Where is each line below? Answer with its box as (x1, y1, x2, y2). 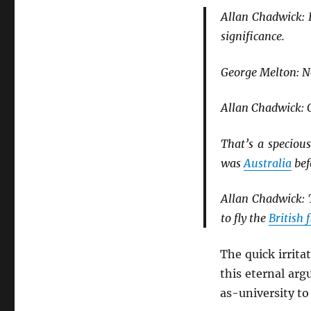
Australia (243, 155, 292, 170)
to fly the (220, 211, 269, 226)
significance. (220, 29, 285, 43)
